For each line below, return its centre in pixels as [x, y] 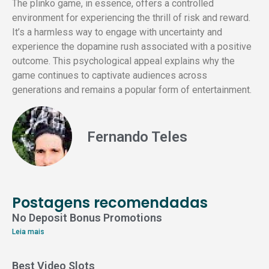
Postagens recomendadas [110, 202]
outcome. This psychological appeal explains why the [123, 61]
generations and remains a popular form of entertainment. [132, 90]
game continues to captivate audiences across [110, 76]
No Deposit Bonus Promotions [87, 217]
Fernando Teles [137, 137]
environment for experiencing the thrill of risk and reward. [131, 18]
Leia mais [28, 231]
